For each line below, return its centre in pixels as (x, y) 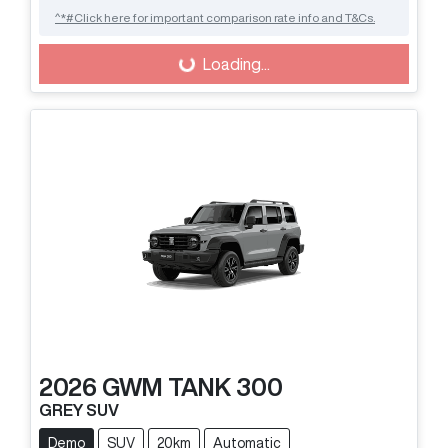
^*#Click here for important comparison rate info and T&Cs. (215, 18)
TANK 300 (225, 387)
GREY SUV (79, 410)
